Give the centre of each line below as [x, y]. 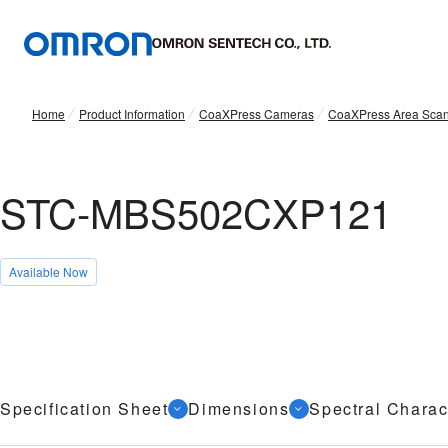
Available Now [48, 271]
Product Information [132, 113]
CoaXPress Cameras [256, 113]
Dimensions [239, 408]
